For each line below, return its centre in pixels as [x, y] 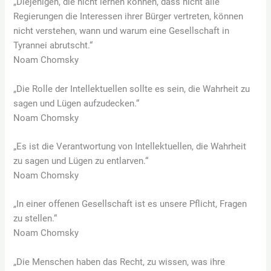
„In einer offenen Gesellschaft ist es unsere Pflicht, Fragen [130, 204]
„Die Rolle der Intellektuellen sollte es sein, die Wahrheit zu [132, 89]
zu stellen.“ [35, 219]
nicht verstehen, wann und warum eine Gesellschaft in [122, 31]
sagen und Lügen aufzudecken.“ [77, 103]
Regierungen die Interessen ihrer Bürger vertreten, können [129, 17]
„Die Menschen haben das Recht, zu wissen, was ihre [119, 262]
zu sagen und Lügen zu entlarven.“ [81, 161]
